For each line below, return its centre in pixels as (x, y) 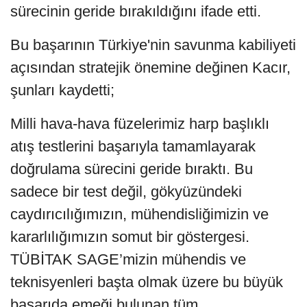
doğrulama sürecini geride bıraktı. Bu (132, 169)
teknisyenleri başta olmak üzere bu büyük (147, 282)
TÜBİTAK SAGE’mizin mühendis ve (128, 259)
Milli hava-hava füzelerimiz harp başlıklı (140, 123)
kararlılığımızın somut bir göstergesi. (130, 236)
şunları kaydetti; (62, 90)
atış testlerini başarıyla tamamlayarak (133, 146)
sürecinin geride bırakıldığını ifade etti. (136, 11)
